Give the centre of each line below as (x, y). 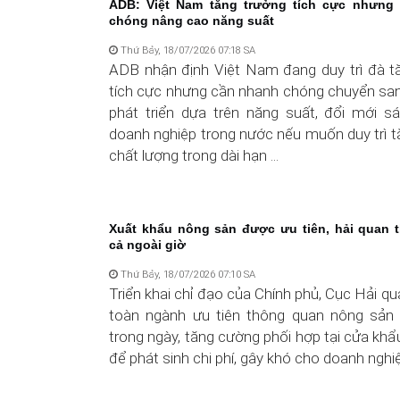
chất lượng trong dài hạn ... (194, 155)
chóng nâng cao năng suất (192, 21)
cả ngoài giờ (147, 245)
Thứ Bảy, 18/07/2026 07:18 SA (187, 50)
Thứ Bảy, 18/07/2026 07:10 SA (187, 275)
